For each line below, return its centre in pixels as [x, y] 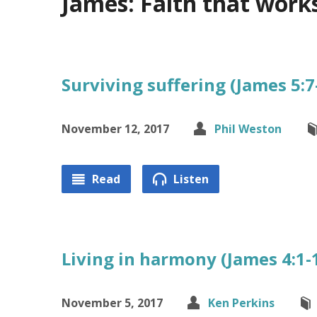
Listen [190, 179]
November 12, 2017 [115, 129]
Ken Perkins [241, 303]
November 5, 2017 [112, 303]
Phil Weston [248, 129]
